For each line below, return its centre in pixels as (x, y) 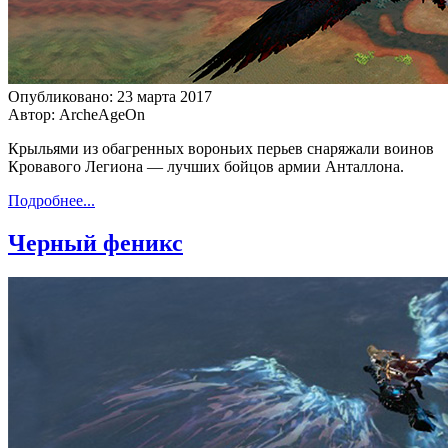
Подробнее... (51, 200)
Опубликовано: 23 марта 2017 (110, 96)
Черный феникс (95, 242)
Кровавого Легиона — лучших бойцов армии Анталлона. (206, 166)
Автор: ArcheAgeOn (76, 114)
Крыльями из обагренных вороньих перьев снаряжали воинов (221, 148)
